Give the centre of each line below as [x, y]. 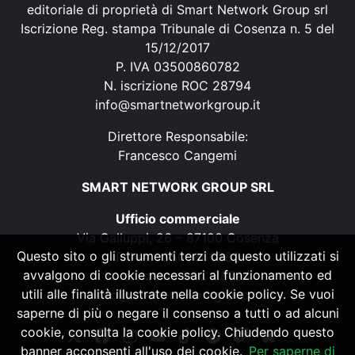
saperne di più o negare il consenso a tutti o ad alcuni [177, 313]
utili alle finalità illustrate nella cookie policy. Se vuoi [177, 294]
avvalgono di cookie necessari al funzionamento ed [177, 275]
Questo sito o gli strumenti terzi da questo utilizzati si [177, 256]
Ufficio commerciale [177, 218]
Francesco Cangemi [177, 155]
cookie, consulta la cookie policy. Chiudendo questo [177, 332]
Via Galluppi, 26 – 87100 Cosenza [177, 237]
